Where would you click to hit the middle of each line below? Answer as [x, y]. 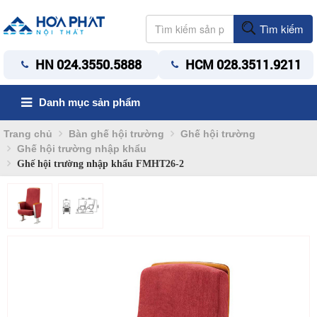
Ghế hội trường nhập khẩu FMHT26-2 [99, 163]
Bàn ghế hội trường [116, 134]
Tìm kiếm [281, 28]
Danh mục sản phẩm [90, 102]
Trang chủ [28, 134]
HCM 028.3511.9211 [243, 64]
